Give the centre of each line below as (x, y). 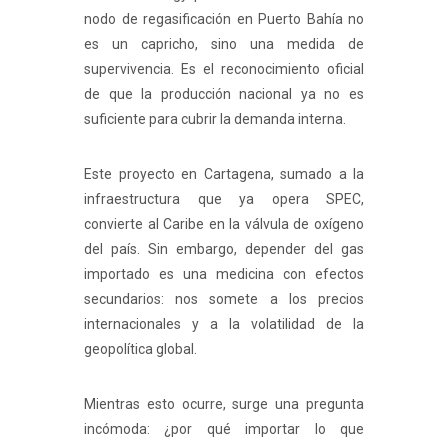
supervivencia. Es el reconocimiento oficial (224, 69)
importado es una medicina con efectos (224, 274)
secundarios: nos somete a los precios (224, 299)
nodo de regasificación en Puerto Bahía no (224, 19)
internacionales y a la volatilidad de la (224, 324)
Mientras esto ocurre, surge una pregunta (224, 404)
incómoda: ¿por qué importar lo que (224, 429)
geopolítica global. (140, 349)
